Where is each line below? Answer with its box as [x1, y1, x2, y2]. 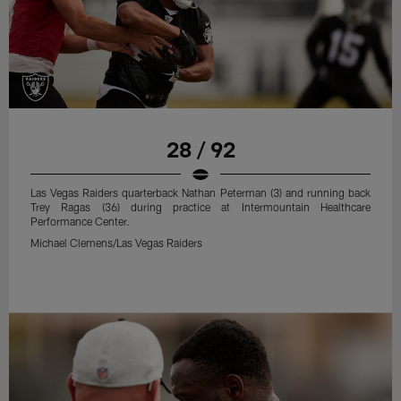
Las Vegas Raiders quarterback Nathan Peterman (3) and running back [30, 185, 371, 199]
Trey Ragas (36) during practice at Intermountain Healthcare [30, 200, 371, 213]
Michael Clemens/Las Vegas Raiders [30, 235, 203, 249]
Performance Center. [30, 214, 131, 227]
